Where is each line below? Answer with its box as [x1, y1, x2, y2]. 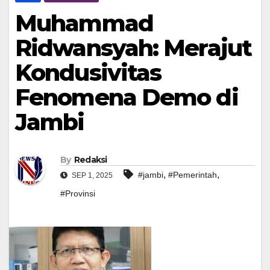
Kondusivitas [15, 58, 162, 87]
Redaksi [74, 154, 107, 165]
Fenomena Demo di [15, 83, 238, 112]
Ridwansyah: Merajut [15, 34, 251, 63]
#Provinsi [60, 188, 95, 198]
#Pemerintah [168, 169, 217, 180]
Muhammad [15, 9, 153, 38]
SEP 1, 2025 [70, 171, 113, 180]
